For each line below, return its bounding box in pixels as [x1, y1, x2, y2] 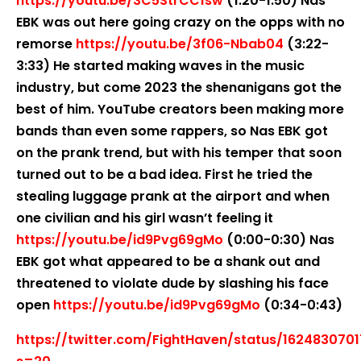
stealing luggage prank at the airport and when [16, 187, 330, 205]
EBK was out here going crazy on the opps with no [16, 13, 345, 31]
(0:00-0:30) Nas [223, 230, 334, 249]
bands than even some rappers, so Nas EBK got [16, 122, 328, 140]
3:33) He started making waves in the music [16, 56, 305, 75]
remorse [16, 35, 76, 53]
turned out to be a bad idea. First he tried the [16, 165, 313, 184]
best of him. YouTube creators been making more [16, 100, 344, 118]
